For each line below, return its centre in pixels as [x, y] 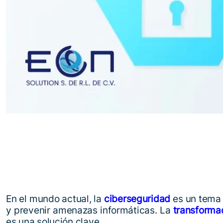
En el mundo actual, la [55, 199]
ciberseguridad [137, 199]
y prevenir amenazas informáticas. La [90, 210]
